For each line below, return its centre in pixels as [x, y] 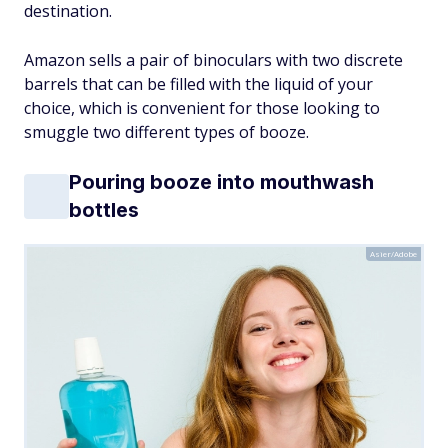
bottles [104, 210]
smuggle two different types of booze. [166, 132]
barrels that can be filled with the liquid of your [198, 84]
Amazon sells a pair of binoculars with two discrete [213, 60]
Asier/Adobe [393, 253]
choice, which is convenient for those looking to [202, 108]
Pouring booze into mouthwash [221, 182]
